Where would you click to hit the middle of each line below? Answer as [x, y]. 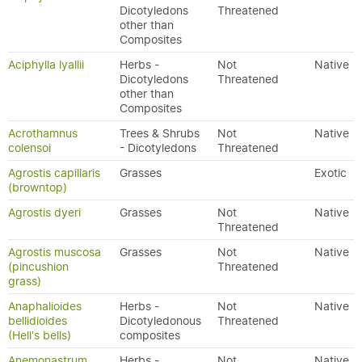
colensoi [29, 148]
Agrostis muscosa [55, 252]
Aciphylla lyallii [46, 65]
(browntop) [38, 187]
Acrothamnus [43, 133]
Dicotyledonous [160, 321]
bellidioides [38, 321]
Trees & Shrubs [160, 133]
